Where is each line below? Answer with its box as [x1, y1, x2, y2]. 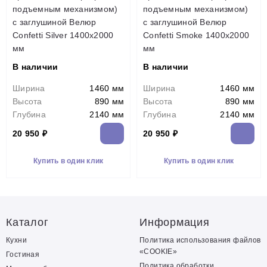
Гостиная [6, 250, 40, 259]
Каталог [6, 216, 49, 228]
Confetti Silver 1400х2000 [13, 30, 114, 40]
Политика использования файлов [139, 236, 261, 244]
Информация [139, 216, 210, 228]
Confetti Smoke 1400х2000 [143, 30, 249, 40]
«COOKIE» [139, 247, 178, 256]
